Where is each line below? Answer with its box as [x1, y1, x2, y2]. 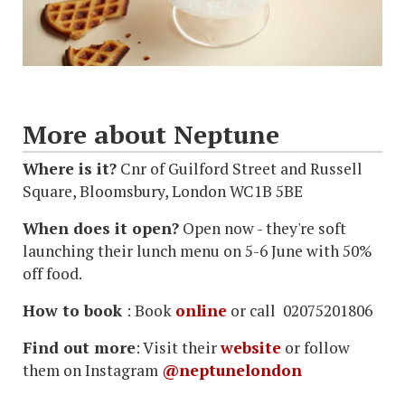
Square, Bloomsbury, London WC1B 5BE [23, 181, 303, 202]
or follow [281, 337, 350, 359]
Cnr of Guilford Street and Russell [117, 158, 363, 180]
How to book [23, 300, 127, 322]
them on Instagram [23, 360, 162, 381]
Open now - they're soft [179, 218, 346, 240]
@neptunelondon [162, 360, 302, 381]
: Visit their [136, 337, 221, 359]
